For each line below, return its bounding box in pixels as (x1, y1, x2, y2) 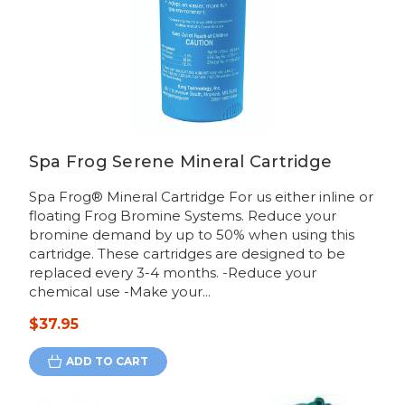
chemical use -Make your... (28, 283, 211, 301)
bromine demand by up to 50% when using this (28, 226, 354, 244)
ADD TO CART (65, 354, 148, 369)
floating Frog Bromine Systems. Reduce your (28, 207, 336, 225)
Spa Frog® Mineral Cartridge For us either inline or (28, 188, 373, 206)
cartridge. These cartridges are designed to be (28, 245, 345, 263)
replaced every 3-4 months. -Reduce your (28, 264, 316, 282)
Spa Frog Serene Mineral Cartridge (28, 152, 333, 173)
